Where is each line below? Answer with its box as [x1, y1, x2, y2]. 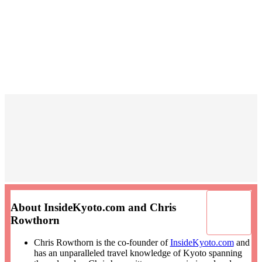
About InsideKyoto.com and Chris [10, 201, 176, 213]
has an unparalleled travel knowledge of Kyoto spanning [33, 248, 242, 258]
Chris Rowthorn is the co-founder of [33, 237, 170, 248]
